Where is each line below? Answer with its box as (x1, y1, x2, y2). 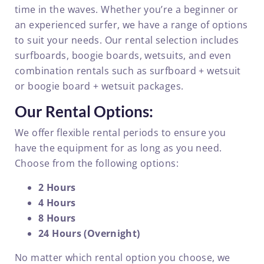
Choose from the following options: (15, 157, 179, 170)
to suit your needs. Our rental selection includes (15, 33, 239, 47)
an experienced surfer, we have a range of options (15, 18, 248, 31)
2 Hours (38, 181, 76, 194)
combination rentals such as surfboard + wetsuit (15, 64, 241, 77)
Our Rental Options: (15, 101, 153, 121)
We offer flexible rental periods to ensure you (15, 126, 226, 139)
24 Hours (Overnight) (38, 227, 140, 240)
